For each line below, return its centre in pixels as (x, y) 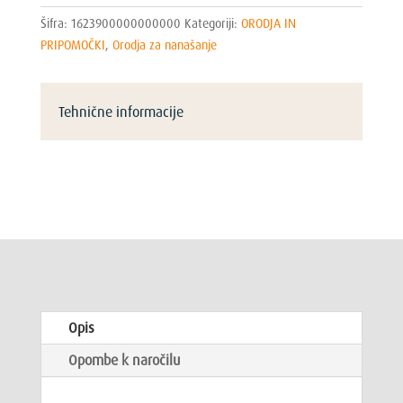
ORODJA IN (268, 22)
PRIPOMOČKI (72, 44)
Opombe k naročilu (124, 359)
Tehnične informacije (121, 111)
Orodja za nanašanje (164, 44)
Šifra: (55, 22)
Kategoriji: (212, 22)
